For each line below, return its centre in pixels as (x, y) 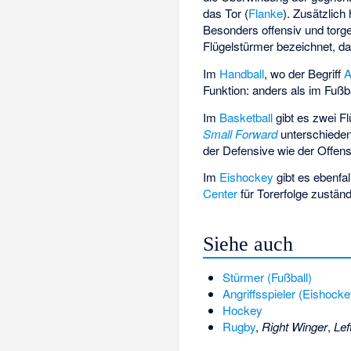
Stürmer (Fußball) (267, 277)
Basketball (246, 117)
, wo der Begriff (304, 73)
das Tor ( (226, 13)
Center (221, 194)
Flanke (266, 13)
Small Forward (241, 133)
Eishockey (247, 177)
